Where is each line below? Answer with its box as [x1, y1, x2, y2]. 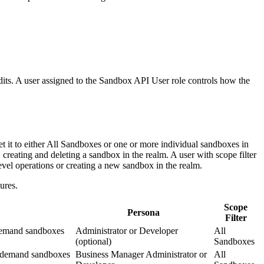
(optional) [75, 236, 111, 246]
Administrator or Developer [75, 225, 178, 236]
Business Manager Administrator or [75, 249, 207, 259]
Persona [127, 207, 160, 217]
